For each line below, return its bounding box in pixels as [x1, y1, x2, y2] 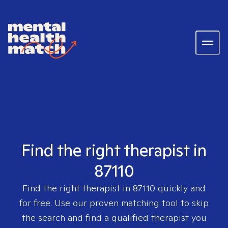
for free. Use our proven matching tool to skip [19, 197, 209, 209]
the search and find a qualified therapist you [21, 212, 207, 223]
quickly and [155, 182, 206, 194]
